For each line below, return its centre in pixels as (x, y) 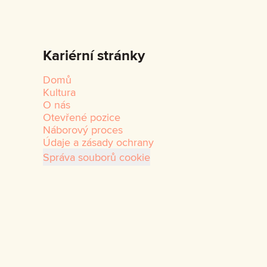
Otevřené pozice (82, 117)
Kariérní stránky (94, 55)
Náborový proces (83, 130)
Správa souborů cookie (97, 157)
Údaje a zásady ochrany (98, 142)
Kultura (59, 92)
